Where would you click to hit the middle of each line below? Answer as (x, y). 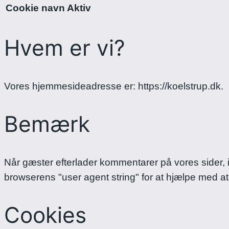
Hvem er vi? (65, 48)
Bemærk (47, 124)
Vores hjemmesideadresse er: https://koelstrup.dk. (114, 86)
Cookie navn (35, 8)
